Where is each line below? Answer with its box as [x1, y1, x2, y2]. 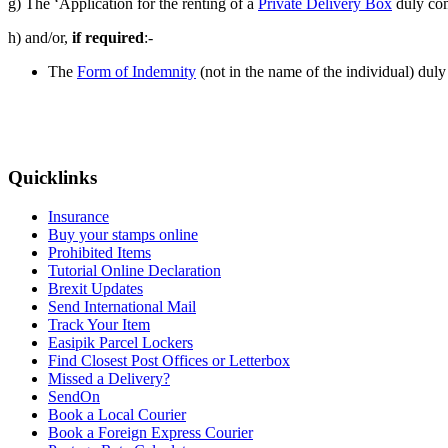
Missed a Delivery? [48, 370, 170, 388]
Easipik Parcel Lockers [48, 334, 193, 352]
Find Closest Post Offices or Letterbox [48, 352, 290, 370]
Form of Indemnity [77, 62, 196, 80]
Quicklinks [8, 167, 97, 189]
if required [72, 28, 144, 46]
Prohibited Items [48, 244, 151, 262]
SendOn [48, 388, 100, 406]
